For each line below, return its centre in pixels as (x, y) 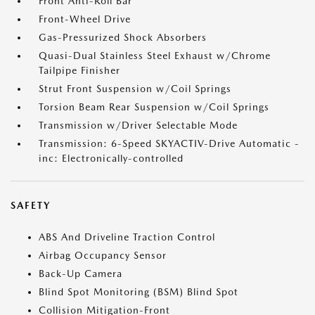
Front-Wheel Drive (85, 19)
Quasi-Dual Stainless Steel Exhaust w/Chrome (155, 56)
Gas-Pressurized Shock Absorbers (123, 37)
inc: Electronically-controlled (111, 158)
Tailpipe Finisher (79, 70)
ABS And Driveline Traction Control (127, 237)
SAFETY (31, 205)
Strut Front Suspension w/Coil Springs (135, 89)
